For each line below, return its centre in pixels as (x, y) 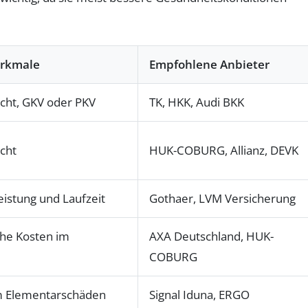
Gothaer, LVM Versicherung (222, 198)
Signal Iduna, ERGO (199, 295)
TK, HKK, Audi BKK (197, 102)
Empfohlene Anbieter (209, 64)
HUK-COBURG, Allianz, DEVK (224, 150)
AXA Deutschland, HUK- (211, 236)
